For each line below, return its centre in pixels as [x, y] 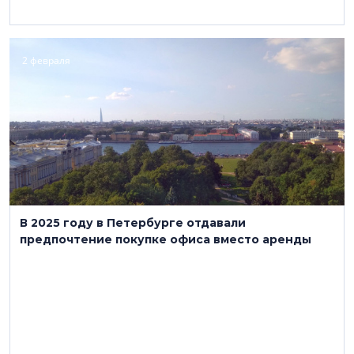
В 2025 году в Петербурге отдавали [133, 223]
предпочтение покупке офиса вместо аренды [166, 239]
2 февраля [46, 60]
